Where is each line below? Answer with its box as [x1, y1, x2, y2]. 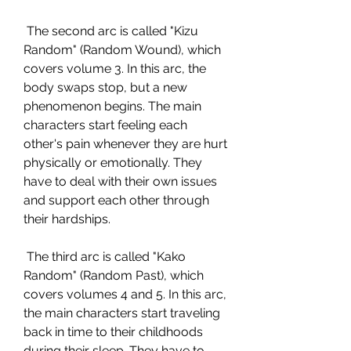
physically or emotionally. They [24, 155, 202, 170]
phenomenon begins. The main [24, 99, 201, 114]
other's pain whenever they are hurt [24, 136, 227, 151]
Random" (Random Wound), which [24, 42, 221, 57]
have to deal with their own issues [24, 174, 217, 189]
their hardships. [24, 212, 110, 226]
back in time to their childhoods [24, 324, 203, 339]
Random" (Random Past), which [24, 268, 204, 283]
